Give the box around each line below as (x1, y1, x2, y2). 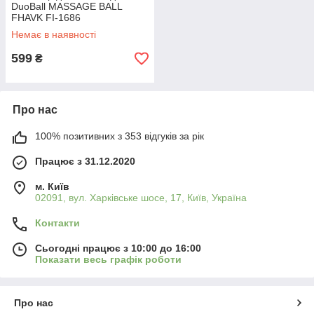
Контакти (35, 217, 80, 228)
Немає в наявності (11, 29, 96, 40)
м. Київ (35, 181, 69, 192)
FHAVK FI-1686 (11, 12, 81, 23)
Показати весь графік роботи (35, 254, 182, 265)
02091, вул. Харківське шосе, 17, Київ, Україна (35, 192, 247, 203)
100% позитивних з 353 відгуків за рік (35, 130, 204, 142)
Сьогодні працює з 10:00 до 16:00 (35, 243, 201, 254)
